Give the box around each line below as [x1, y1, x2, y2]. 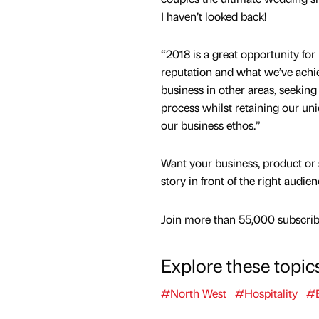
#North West [160, 285, 226, 300]
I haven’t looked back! [160, 9, 266, 24]
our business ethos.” [160, 117, 261, 133]
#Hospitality [234, 285, 298, 300]
